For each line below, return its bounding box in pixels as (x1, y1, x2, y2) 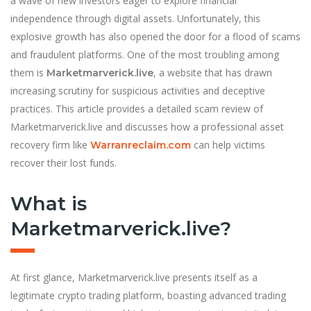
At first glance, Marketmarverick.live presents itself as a (10, 270, 258, 284)
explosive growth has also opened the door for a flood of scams (10, 29, 301, 43)
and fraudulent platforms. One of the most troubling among (10, 47, 279, 61)
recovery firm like (10, 137, 90, 151)
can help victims (191, 137, 265, 151)
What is (10, 191, 87, 215)
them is (10, 65, 47, 79)
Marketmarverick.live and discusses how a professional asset (10, 119, 284, 133)
